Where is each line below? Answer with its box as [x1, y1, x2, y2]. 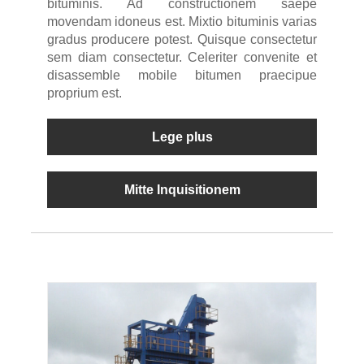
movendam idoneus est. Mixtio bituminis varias [46, 15, 318, 29]
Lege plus [151, 130, 213, 145]
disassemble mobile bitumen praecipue [46, 68, 318, 83]
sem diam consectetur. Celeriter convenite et [46, 50, 318, 65]
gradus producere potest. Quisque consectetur [46, 32, 318, 47]
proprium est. [46, 86, 122, 101]
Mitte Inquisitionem [123, 183, 240, 197]
